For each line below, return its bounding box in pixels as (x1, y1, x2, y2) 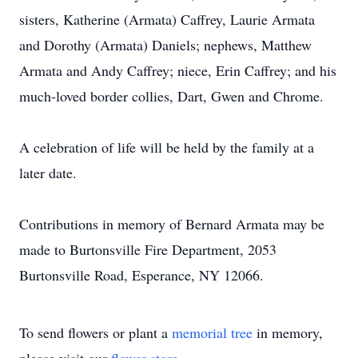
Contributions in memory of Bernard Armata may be (19, 214, 324, 233)
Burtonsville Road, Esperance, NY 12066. (19, 265, 264, 284)
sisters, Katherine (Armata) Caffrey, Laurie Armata (19, 10, 315, 29)
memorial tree (172, 323, 253, 342)
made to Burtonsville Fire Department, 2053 (19, 240, 276, 259)
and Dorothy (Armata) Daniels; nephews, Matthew (19, 35, 312, 54)
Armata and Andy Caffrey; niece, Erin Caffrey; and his (19, 61, 336, 80)
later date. (19, 163, 77, 182)
